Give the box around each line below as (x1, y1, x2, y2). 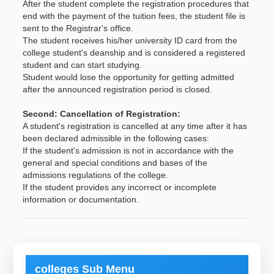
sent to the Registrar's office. (23, 23, 134, 33)
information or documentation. (23, 194, 139, 204)
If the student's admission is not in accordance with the (23, 146, 234, 155)
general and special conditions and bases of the (23, 158, 208, 168)
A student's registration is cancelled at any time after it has (23, 121, 248, 131)
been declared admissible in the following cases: (23, 133, 210, 143)
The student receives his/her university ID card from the (23, 35, 238, 45)
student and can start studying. (23, 60, 143, 70)
